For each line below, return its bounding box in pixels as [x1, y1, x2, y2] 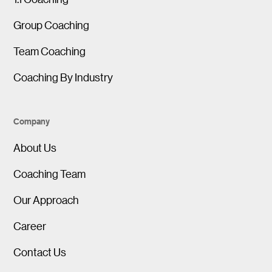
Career [13, 219, 47, 233]
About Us [13, 141, 57, 155]
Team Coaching [13, 44, 86, 58]
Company [13, 115, 50, 127]
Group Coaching [13, 18, 90, 32]
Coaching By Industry [13, 70, 114, 84]
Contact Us [13, 245, 67, 259]
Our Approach [13, 193, 80, 207]
